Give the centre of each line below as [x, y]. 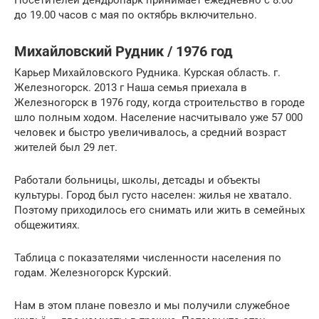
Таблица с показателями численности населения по [148, 258]
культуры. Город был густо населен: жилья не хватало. [153, 195]
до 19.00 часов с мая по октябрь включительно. [136, 15]
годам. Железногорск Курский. [93, 273]
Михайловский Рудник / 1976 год [124, 51]
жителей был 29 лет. [66, 148]
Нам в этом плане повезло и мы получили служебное [152, 306]
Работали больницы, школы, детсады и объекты [137, 181]
